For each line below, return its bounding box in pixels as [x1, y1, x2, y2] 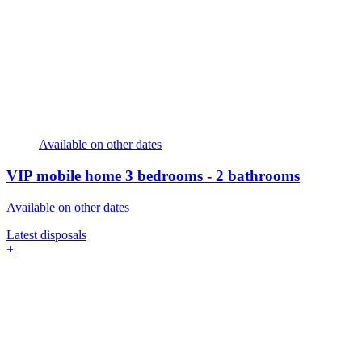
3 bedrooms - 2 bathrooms [125, 167, 300, 185]
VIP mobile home [6, 167, 125, 185]
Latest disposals [6, 227, 86, 242]
